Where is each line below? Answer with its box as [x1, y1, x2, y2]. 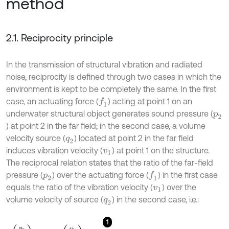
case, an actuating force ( [6, 97, 99, 106]
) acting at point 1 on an [107, 97, 192, 106]
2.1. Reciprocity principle [6, 32, 113, 43]
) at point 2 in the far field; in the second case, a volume [6, 121, 205, 131]
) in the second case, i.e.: [112, 195, 199, 204]
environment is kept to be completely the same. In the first [6, 84, 216, 94]
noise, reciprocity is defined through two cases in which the [6, 72, 221, 81]
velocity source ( [6, 133, 65, 143]
